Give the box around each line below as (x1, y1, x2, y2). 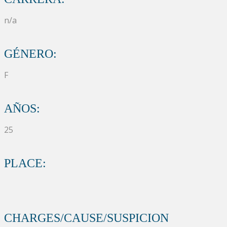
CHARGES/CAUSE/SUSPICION (4, 211, 169, 224)
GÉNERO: (4, 47, 57, 60)
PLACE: (4, 156, 46, 170)
